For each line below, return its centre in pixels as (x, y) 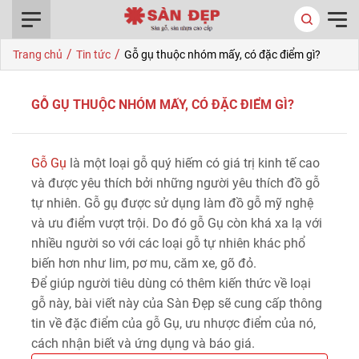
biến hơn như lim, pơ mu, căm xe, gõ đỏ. (144, 263)
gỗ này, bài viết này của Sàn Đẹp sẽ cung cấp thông (177, 303)
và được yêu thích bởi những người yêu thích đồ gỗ (175, 183)
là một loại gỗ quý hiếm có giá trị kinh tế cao (193, 163)
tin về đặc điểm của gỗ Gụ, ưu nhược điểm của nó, (173, 323)
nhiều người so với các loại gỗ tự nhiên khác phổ (168, 243)
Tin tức (93, 54)
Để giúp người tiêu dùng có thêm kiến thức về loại (171, 283)
